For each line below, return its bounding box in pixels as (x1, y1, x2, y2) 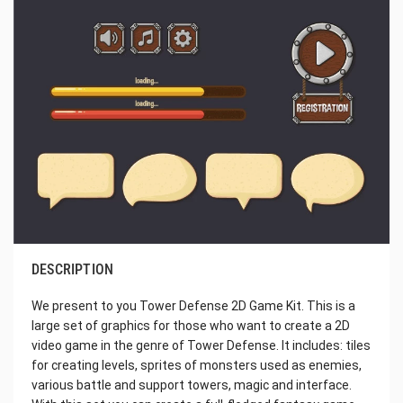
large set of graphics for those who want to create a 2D (31, 318, 350, 333)
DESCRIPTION (31, 260, 114, 278)
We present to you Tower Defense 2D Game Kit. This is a (31, 298, 355, 313)
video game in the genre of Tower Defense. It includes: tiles (31, 337, 371, 353)
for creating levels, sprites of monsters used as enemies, (31, 357, 362, 372)
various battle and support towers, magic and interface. (31, 377, 352, 392)
